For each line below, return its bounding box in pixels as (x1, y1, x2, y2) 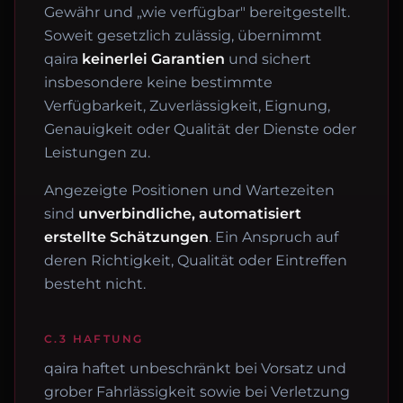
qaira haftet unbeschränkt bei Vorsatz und (44, 360, 346, 377)
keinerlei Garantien (82, 50, 225, 67)
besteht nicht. (44, 275, 146, 292)
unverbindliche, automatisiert (78, 205, 301, 222)
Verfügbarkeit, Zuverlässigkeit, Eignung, (44, 97, 330, 114)
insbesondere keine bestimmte (44, 74, 273, 91)
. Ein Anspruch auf (209, 228, 338, 246)
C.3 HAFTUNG (44, 332, 144, 345)
